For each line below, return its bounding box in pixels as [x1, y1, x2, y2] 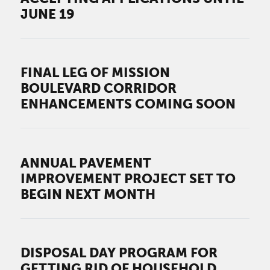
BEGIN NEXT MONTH [20, 186, 156, 202]
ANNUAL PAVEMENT [20, 154, 152, 171]
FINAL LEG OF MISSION [20, 64, 171, 81]
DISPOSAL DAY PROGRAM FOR [20, 245, 218, 261]
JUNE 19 [20, 5, 75, 22]
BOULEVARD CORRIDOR [20, 80, 177, 96]
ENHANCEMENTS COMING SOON [20, 96, 236, 112]
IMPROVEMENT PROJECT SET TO [20, 170, 236, 186]
